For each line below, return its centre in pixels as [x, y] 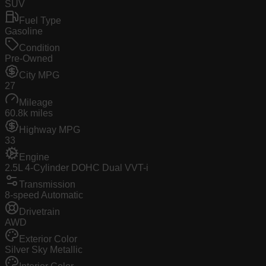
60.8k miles [29, 113]
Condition [39, 48]
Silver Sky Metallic [44, 250]
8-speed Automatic [44, 195]
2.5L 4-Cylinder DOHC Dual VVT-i [77, 168]
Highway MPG [50, 130]
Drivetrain [39, 212]
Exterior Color [48, 239]
